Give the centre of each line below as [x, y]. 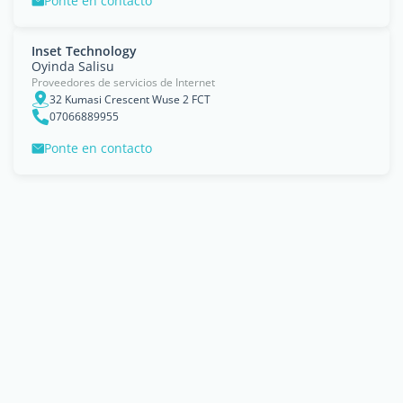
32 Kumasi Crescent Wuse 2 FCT [130, 99]
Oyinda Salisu [73, 66]
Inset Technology [84, 51]
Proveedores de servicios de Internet [123, 82]
